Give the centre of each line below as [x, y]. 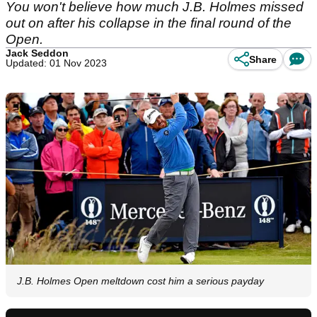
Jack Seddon [37, 53]
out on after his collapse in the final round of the [149, 23]
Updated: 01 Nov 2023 [56, 63]
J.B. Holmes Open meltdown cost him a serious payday [140, 281]
